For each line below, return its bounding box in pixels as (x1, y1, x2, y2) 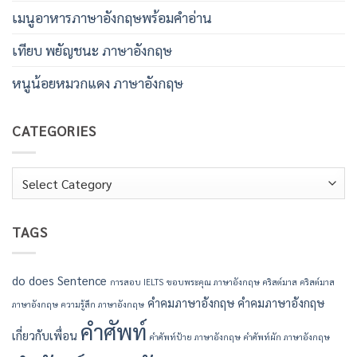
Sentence (57, 273, 107, 288)
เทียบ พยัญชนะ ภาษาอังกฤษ (12, 40, 172, 59)
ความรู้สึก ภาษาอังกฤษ (61, 299, 144, 310)
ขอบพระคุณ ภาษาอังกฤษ (167, 277, 260, 288)
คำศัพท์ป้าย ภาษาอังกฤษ (150, 331, 241, 343)
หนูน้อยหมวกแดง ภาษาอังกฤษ (12, 73, 183, 92)
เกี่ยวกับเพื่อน (12, 328, 77, 343)
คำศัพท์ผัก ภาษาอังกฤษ (244, 331, 330, 343)
